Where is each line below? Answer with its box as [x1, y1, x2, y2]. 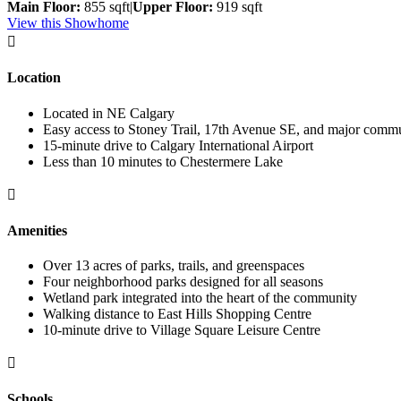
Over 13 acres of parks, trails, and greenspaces [43, 258, 304, 274]
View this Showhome [7, 15, 129, 31]
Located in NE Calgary [43, 105, 175, 121]
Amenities [7, 222, 67, 238]
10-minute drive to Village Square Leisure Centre [43, 322, 320, 338]
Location [7, 70, 61, 86]
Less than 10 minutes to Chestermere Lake [43, 153, 283, 169]
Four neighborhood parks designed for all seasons [43, 274, 323, 290]
